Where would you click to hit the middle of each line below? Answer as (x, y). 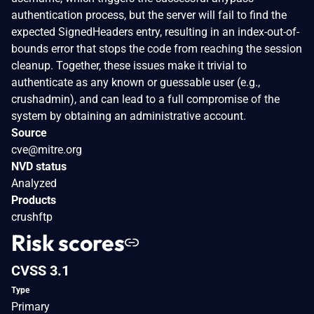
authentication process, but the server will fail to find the (149, 15)
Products (34, 200)
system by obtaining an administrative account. (129, 116)
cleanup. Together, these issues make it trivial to (129, 65)
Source (29, 132)
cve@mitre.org (47, 149)
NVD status (39, 166)
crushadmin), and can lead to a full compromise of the (145, 99)
